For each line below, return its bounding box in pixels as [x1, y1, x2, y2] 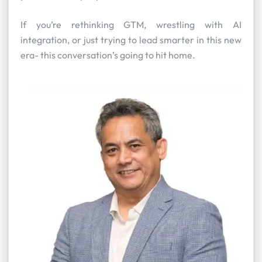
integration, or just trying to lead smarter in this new [20, 34, 242, 46]
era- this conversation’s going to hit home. [20, 49, 195, 61]
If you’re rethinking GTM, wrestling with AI [20, 19, 242, 31]
